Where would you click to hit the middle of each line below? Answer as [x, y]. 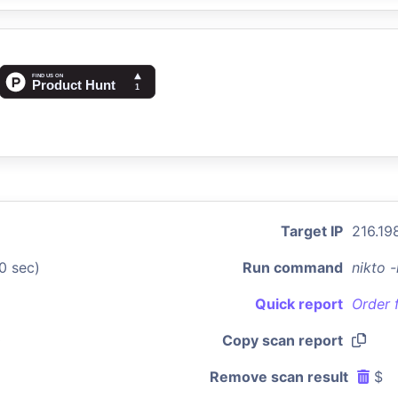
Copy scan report [283, 340]
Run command [293, 267]
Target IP [312, 231]
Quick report [299, 304]
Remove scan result [279, 377]
